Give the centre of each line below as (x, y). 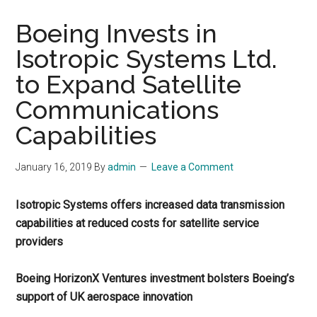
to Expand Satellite (129, 84)
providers (40, 242)
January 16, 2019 (54, 167)
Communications (117, 110)
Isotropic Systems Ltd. (147, 59)
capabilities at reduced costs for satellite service (138, 223)
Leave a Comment (193, 167)
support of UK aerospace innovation (104, 297)
